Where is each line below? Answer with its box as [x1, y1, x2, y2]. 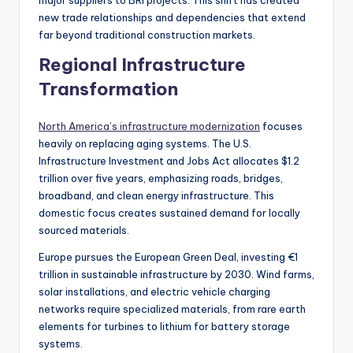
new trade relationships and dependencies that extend [39, 10, 306, 24]
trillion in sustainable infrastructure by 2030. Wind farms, [39, 267, 314, 281]
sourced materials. [39, 223, 129, 236]
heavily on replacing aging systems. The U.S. [39, 136, 251, 150]
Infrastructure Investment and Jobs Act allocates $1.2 [39, 154, 299, 167]
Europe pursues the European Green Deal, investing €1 [39, 250, 298, 263]
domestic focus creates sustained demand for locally [39, 206, 300, 219]
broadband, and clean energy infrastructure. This [39, 188, 274, 202]
